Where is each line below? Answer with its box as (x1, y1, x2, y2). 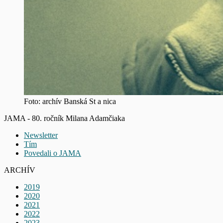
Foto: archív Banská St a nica (24, 97, 116, 106)
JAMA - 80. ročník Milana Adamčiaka (4, 113, 125, 122)
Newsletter (24, 130, 58, 139)
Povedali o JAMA (24, 148, 81, 157)
